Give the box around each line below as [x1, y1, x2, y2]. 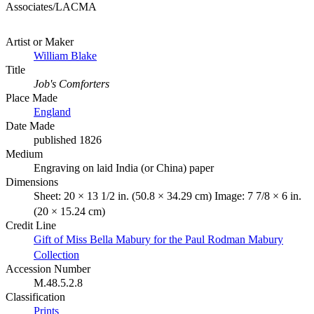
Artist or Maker [6, 35, 74, 48]
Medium [6, 147, 43, 160]
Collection [34, 248, 79, 261]
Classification [6, 290, 65, 303]
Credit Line [6, 219, 56, 231]
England [34, 105, 71, 118]
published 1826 [34, 133, 102, 146]
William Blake [34, 49, 97, 62]
